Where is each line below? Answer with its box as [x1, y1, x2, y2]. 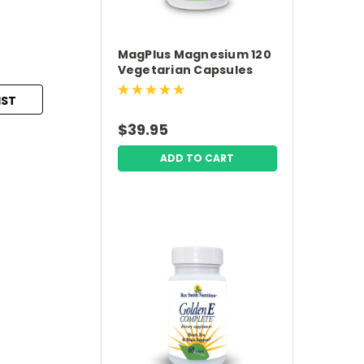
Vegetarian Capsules [117, 62, 253, 78]
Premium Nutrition [117, 77, 237, 93]
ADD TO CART [160, 151, 235, 165]
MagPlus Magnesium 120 [117, 46, 271, 63]
